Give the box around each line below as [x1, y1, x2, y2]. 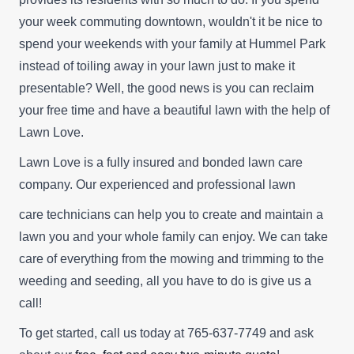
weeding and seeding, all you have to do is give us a [19, 274, 311, 288]
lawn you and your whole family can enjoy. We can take [19, 230, 328, 244]
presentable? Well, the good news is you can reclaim [19, 81, 314, 96]
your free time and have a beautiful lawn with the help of [19, 104, 330, 118]
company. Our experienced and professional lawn [19, 178, 296, 192]
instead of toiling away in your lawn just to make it [19, 59, 295, 73]
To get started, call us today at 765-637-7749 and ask [19, 326, 314, 341]
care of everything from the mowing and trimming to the [19, 252, 324, 266]
